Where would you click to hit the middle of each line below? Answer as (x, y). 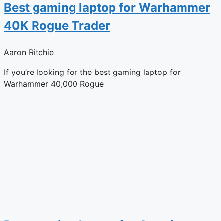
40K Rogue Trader (57, 25)
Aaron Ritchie (29, 52)
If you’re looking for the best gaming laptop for (92, 72)
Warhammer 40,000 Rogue (54, 84)
